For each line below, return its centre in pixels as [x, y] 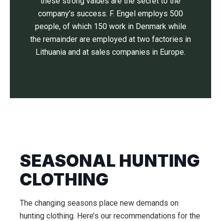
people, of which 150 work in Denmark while [110, 26]
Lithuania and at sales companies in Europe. [110, 52]
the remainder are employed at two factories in [110, 39]
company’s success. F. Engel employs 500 [110, 13]
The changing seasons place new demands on [99, 203]
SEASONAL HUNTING [110, 160]
